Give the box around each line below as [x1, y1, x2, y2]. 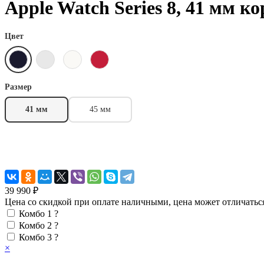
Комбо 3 [19, 232, 52, 242]
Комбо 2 [19, 220, 52, 230]
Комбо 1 [19, 208, 52, 219]
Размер [5, 82, 32, 91]
